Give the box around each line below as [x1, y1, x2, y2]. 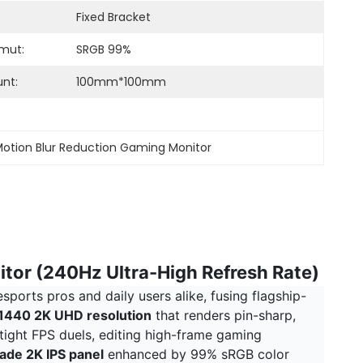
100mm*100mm [76, 74, 166, 90]
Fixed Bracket [76, 9, 151, 25]
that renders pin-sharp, [152, 307, 296, 323]
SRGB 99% [76, 41, 131, 58]
